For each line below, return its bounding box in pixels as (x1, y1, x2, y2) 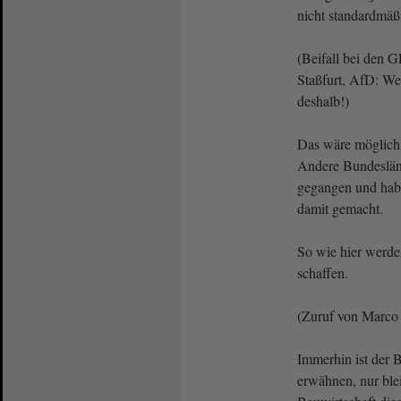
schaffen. (297, 262, 348, 282)
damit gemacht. (297, 198, 388, 218)
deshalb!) (297, 90, 349, 110)
